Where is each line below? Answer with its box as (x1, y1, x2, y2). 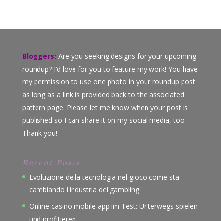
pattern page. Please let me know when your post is (22, 103, 188, 112)
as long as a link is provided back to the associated (22, 90, 184, 100)
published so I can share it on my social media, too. (22, 115, 186, 125)
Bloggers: (22, 51, 56, 61)
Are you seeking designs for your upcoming (56, 51, 196, 61)
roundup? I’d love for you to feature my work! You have (22, 64, 198, 74)
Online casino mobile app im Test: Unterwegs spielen (29, 201, 198, 211)
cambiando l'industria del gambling (29, 185, 139, 195)
